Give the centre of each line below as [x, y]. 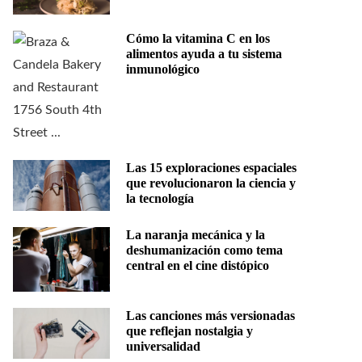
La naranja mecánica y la [196, 235]
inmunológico [163, 69]
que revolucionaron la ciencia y [211, 183]
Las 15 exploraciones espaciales [211, 168]
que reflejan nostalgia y [189, 331]
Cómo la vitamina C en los [198, 39]
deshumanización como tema [204, 250]
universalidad [163, 347]
